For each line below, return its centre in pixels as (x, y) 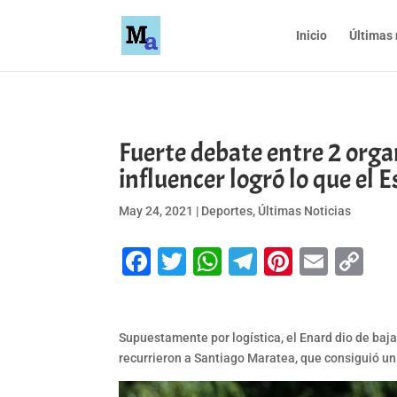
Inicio (311, 35)
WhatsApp (287, 262)
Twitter (231, 262)
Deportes (227, 210)
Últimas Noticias (305, 210)
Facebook (213, 262)
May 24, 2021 (156, 210)
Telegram (317, 262)
